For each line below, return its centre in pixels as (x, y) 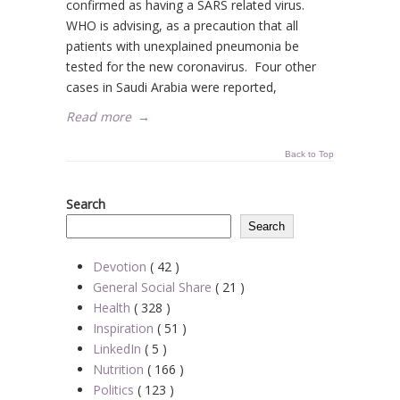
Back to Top (309, 154)
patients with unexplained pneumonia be (183, 46)
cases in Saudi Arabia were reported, (171, 87)
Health (113, 308)
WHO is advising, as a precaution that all (182, 25)
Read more (99, 117)
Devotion (121, 267)
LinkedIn (119, 349)
